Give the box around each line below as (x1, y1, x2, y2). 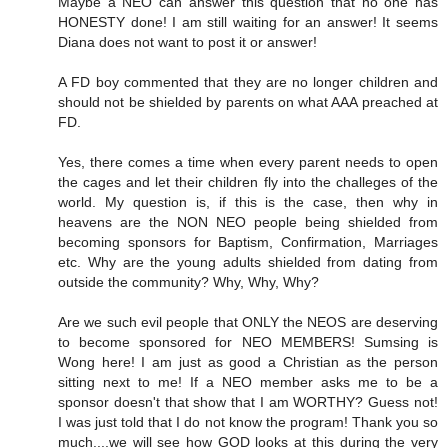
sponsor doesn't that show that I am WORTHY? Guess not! (58, 394, 438, 411)
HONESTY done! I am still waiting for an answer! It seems (58, 14, 438, 31)
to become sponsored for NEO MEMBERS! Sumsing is (58, 334, 438, 351)
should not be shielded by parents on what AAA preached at (58, 94, 438, 111)
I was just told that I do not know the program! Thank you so (58, 414, 438, 431)
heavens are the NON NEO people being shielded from (58, 214, 438, 231)
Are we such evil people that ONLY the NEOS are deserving (58, 314, 438, 331)
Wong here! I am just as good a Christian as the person (58, 354, 438, 371)
